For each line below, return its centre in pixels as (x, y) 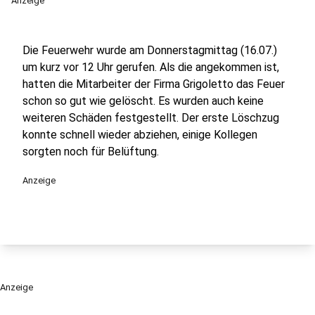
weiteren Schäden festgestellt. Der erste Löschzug (151, 118)
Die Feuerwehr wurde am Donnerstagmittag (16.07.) (150, 50)
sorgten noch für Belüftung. (91, 152)
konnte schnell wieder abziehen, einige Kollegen (140, 135)
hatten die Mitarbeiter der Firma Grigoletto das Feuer (154, 84)
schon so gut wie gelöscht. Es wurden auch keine (143, 101)
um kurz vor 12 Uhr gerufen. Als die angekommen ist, (151, 67)
